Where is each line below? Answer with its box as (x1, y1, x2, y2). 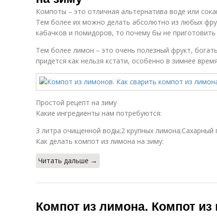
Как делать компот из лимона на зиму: (36, 137, 164, 146)
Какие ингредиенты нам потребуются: (36, 108, 162, 118)
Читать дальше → (38, 156, 97, 165)
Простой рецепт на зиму (36, 98, 117, 107)
